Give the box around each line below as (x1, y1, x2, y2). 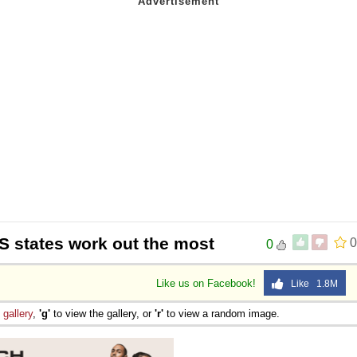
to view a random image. (163, 307, 280, 320)
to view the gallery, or (50, 307, 155, 320)
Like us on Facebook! (156, 277, 259, 289)
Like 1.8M (284, 277, 338, 289)
